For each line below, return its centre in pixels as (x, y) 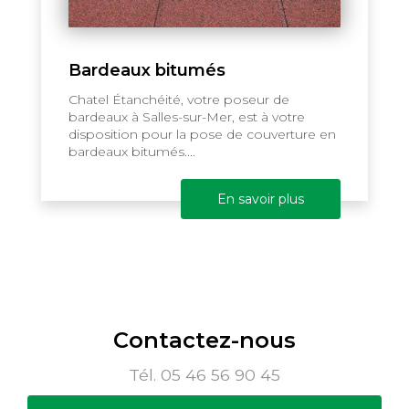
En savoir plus (261, 199)
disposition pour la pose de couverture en (202, 135)
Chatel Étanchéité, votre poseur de (179, 100)
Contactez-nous (204, 341)
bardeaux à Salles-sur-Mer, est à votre (187, 117)
